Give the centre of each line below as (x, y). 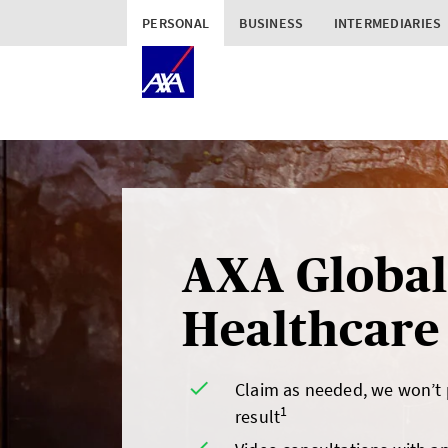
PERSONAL (176, 23)
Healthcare (311, 329)
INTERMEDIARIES (387, 23)
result (258, 416)
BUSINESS (271, 23)
